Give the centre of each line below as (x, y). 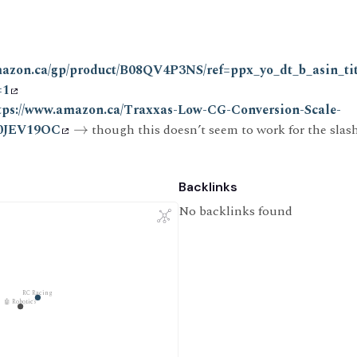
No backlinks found (235, 211)
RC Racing (38, 293)
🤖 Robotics (21, 302)
